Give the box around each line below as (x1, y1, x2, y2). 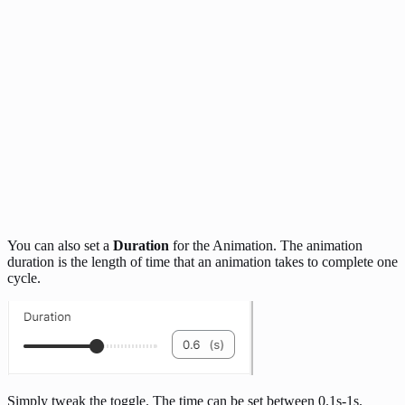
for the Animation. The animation (169, 238, 363, 254)
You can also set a (7, 238, 113, 254)
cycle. (7, 270, 41, 287)
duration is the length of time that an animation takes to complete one (7, 254, 398, 270)
